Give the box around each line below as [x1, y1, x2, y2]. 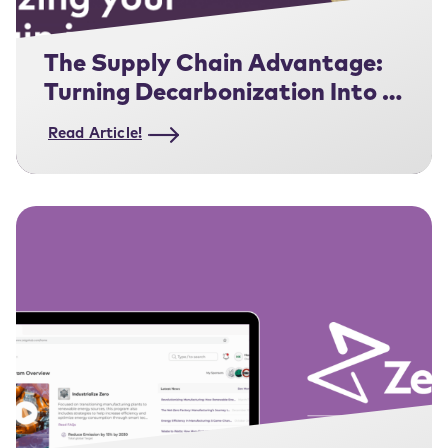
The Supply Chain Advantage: [43, 53, 383, 78]
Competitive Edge [43, 111, 249, 136]
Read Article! [48, 127, 142, 143]
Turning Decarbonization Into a [43, 82, 397, 107]
